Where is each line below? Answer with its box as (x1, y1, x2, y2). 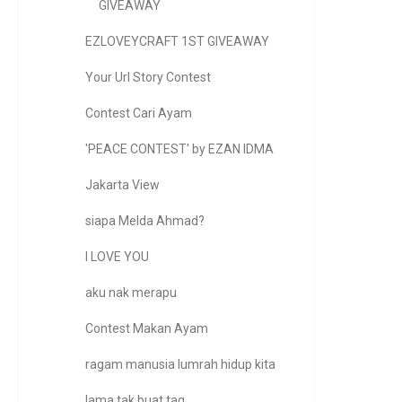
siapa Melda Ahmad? (84, 214, 205, 228)
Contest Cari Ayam (84, 106, 192, 120)
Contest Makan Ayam (84, 321, 208, 336)
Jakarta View (84, 178, 160, 192)
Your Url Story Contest (84, 70, 211, 84)
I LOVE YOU (84, 249, 149, 264)
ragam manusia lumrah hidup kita (84, 357, 275, 371)
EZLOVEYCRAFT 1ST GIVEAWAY (84, 34, 269, 48)
